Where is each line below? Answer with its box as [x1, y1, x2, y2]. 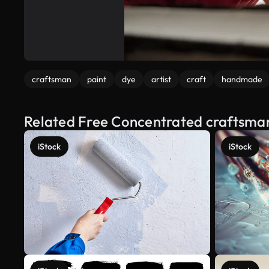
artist [151, 74, 171, 85]
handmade [222, 74, 262, 85]
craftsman [32, 74, 71, 85]
